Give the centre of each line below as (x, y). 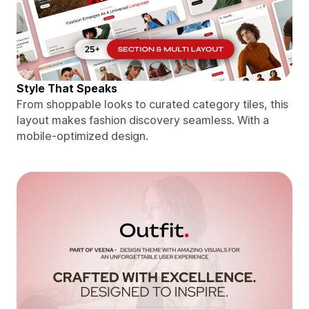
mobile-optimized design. (82, 136)
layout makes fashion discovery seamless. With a (143, 120)
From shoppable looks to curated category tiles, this (152, 104)
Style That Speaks (67, 88)
